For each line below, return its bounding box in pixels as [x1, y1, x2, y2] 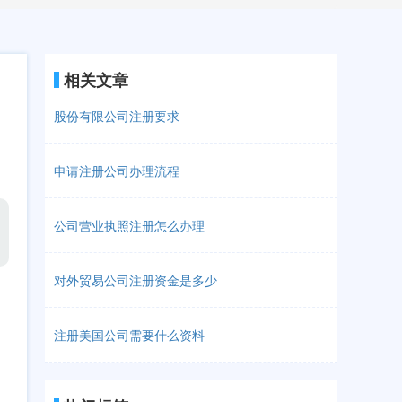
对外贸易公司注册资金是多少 [54, 271, 218, 289]
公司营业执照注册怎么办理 [54, 216, 205, 234]
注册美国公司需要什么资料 [54, 326, 205, 344]
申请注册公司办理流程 [54, 162, 180, 179]
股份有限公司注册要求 [54, 107, 180, 125]
